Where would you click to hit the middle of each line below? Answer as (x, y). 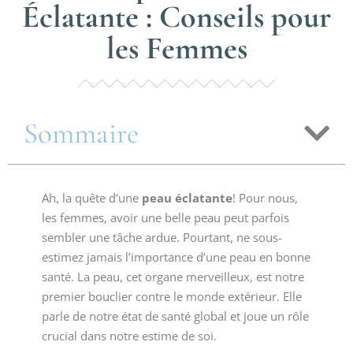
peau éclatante (187, 198)
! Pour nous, (265, 198)
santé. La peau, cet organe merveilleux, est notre (173, 277)
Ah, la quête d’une (91, 198)
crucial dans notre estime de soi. (129, 336)
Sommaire (81, 134)
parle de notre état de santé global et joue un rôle (175, 316)
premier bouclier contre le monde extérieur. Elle (171, 296)
